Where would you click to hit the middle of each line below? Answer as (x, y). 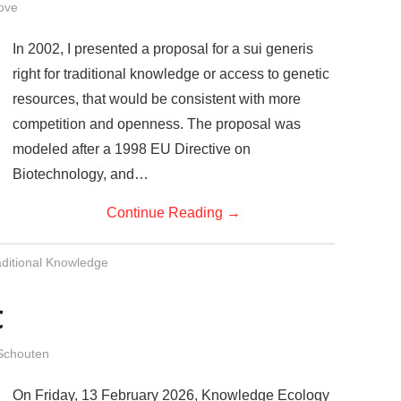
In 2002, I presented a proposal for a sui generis (163, 48)
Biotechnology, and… (81, 174)
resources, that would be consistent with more (157, 98)
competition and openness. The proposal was (157, 124)
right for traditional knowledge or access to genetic (171, 73)
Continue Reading (166, 212)
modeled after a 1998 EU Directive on (132, 149)
